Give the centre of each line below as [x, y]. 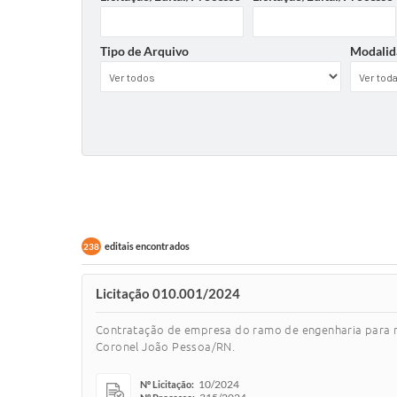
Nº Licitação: [167, 384]
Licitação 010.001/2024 [168, 293]
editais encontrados [147, 246]
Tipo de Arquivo [144, 51]
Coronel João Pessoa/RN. [166, 346]
